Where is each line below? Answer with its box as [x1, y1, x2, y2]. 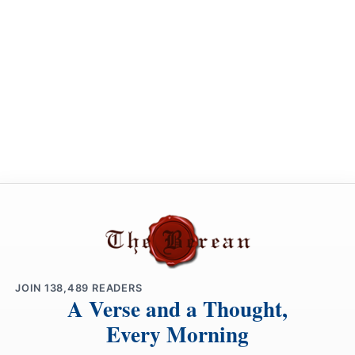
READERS [89, 282, 143, 295]
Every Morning [106, 319, 249, 350]
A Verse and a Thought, [67, 293, 288, 325]
